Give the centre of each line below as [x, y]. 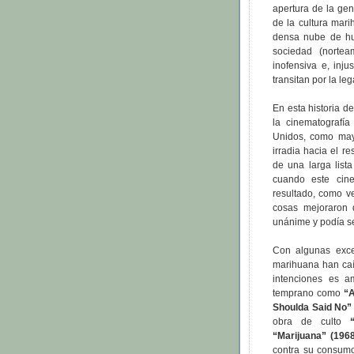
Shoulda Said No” [312, 308]
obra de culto [312, 322]
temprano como [308, 294]
